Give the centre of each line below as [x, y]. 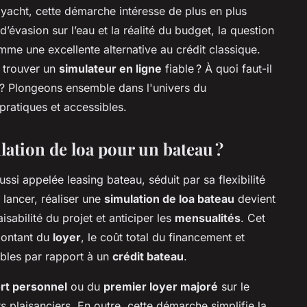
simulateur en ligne [110, 68]
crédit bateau [148, 256]
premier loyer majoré [161, 286]
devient [255, 198]
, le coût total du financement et [163, 237]
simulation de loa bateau [169, 198]
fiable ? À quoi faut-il [217, 68]
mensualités [208, 218]
